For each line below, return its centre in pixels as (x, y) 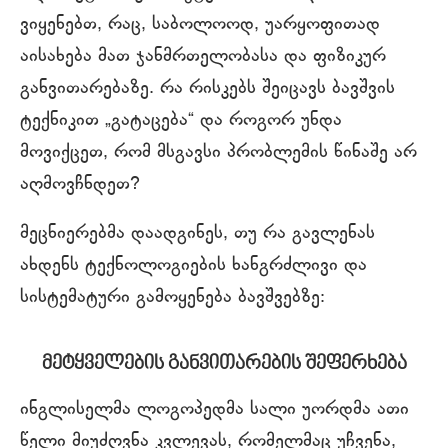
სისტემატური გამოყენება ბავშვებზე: (172, 297)
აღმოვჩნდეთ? (80, 184)
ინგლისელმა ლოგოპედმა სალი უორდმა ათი (214, 409)
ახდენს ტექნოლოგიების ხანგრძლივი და (193, 265)
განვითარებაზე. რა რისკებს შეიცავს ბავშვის (207, 88)
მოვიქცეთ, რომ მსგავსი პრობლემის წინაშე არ (218, 152)
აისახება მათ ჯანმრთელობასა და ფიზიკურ (203, 56)
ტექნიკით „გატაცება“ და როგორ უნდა (181, 120)
